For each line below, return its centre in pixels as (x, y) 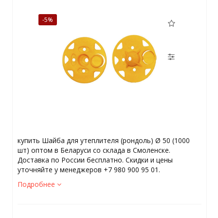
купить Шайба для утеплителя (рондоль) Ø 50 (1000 (103, 140)
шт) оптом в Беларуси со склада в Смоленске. (94, 150)
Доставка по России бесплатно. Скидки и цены (95, 160)
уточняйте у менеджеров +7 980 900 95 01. (89, 170)
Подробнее (37, 184)
